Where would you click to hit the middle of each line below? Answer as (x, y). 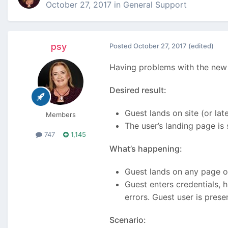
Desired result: (138, 90)
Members (61, 115)
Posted (121, 46)
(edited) (201, 46)
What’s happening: (146, 149)
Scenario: (128, 220)
